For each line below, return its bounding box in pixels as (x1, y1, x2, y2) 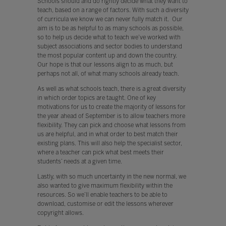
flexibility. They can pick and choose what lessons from (37, 121, 186, 129)
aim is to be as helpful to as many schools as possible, (37, 24, 184, 32)
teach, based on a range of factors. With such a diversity (37, 6, 189, 14)
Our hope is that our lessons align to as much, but (37, 61, 173, 68)
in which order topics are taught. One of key (37, 94, 156, 101)
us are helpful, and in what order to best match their (37, 130, 178, 138)
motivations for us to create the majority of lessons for (37, 103, 186, 110)
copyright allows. (37, 209, 84, 216)
